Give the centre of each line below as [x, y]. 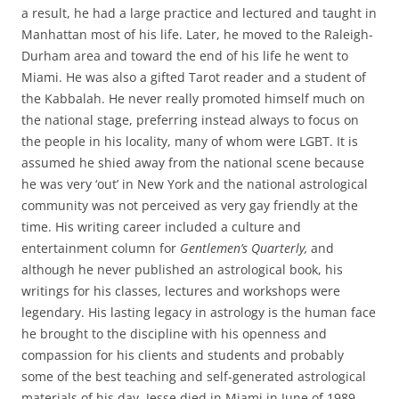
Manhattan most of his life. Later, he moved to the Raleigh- [197, 34]
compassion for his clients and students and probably [183, 354]
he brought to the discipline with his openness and [174, 333]
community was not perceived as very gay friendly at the [190, 205]
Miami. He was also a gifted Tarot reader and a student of [194, 77]
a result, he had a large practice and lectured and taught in [199, 12]
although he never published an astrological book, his [182, 269]
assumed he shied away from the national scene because [193, 162]
